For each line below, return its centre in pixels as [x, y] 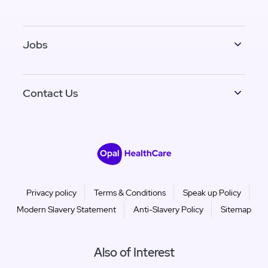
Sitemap [236, 209]
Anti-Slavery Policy [168, 209]
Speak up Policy [212, 192]
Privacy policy [51, 192]
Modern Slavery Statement [66, 209]
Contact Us [50, 93]
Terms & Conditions [130, 192]
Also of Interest [134, 252]
